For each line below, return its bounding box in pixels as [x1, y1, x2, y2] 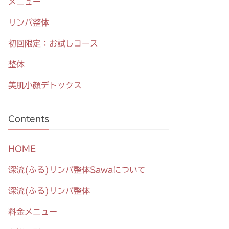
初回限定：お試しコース [8, 39, 98, 48]
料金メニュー [8, 208, 57, 216]
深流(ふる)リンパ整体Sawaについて [8, 166, 146, 174]
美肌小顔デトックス [8, 81, 82, 90]
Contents [8, 114, 49, 123]
